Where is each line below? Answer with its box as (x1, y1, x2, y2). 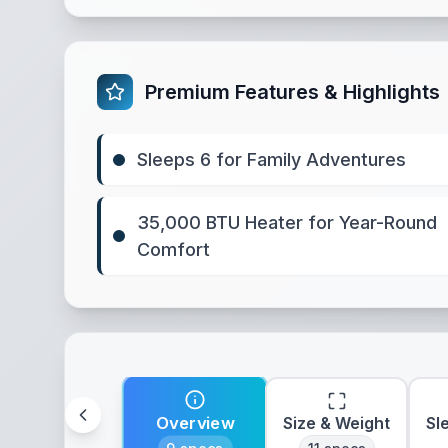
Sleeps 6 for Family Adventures (137, 149, 406, 170)
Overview (155, 412, 235, 434)
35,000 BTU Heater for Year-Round (137, 212, 437, 233)
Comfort (137, 239, 210, 260)
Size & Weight (283, 413, 390, 433)
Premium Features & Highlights (145, 80, 440, 104)
